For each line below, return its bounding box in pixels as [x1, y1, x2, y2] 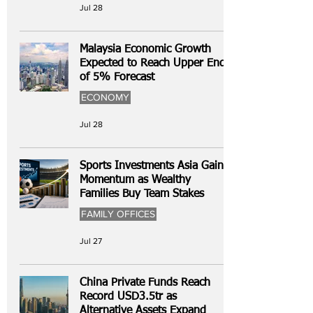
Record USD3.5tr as [80, 291, 177, 303]
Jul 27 [80, 236, 102, 246]
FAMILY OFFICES [81, 208, 155, 219]
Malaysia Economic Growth [80, 44, 211, 55]
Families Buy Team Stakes [80, 189, 204, 200]
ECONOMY [81, 92, 129, 103]
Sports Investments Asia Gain [80, 161, 224, 172]
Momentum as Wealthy [80, 175, 191, 186]
